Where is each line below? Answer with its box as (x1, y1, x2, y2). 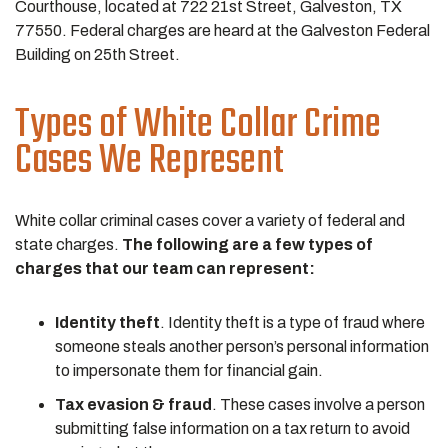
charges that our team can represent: (15, 260, 315, 277)
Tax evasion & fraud (55, 396, 212, 413)
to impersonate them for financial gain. (55, 362, 326, 379)
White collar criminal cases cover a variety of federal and (15, 212, 405, 229)
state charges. (15, 236, 122, 253)
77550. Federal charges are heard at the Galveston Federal (15, 22, 430, 39)
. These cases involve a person (212, 396, 425, 413)
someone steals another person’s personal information (55, 338, 429, 355)
